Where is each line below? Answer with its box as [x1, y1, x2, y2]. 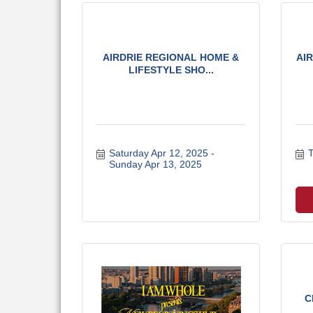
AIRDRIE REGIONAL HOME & [103, 52, 239, 63]
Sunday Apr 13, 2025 [108, 159, 202, 170]
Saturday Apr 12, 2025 [108, 147, 208, 159]
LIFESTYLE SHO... [128, 64, 214, 75]
